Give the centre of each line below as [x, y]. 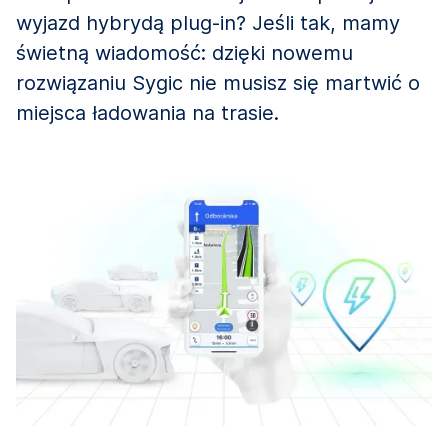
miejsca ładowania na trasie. [147, 112]
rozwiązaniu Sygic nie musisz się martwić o [218, 82]
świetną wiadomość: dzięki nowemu [184, 52]
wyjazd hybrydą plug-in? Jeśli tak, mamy [208, 22]
